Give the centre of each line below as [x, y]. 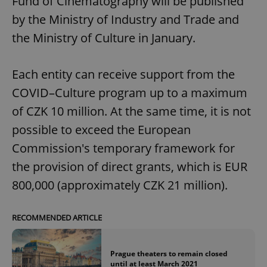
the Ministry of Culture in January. [104, 38]
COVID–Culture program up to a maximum [130, 92]
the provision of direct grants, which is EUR [130, 166]
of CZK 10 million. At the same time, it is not [131, 111]
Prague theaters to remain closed [169, 253]
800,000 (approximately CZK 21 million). [120, 185]
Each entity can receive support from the [123, 74]
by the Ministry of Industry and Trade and [125, 19]
